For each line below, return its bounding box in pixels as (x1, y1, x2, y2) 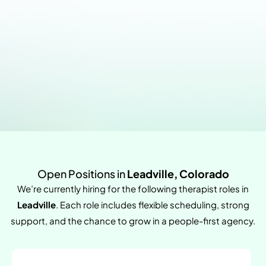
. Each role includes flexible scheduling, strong (55, 199, 249, 211)
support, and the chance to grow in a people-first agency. (11, 215, 255, 227)
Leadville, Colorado (126, 167, 229, 181)
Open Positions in (37, 167, 127, 181)
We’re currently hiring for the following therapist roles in (17, 183, 249, 195)
